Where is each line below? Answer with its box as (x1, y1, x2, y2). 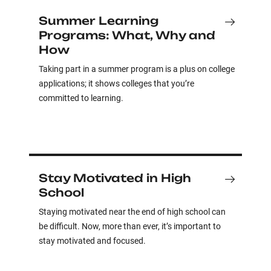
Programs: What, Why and (39, 28, 215, 42)
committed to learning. (39, 93, 123, 103)
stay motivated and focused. (39, 236, 146, 246)
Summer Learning (39, 14, 158, 27)
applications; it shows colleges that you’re (39, 79, 194, 88)
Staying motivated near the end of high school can (39, 207, 226, 217)
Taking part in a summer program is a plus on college (39, 64, 235, 74)
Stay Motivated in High (39, 171, 191, 184)
